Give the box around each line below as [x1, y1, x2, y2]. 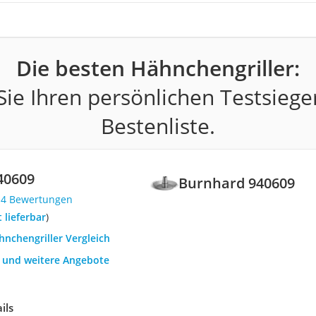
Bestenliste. [100, 111, 215, 140]
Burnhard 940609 [178, 174, 296, 193]
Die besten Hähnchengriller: [16, 53, 300, 83]
